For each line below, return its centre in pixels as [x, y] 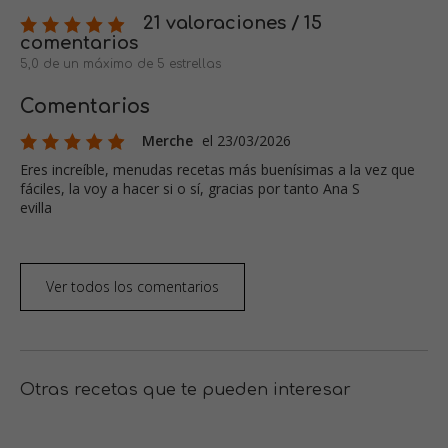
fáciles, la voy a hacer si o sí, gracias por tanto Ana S [190, 189]
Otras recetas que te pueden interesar [185, 390]
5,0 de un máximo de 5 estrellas [120, 64]
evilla [36, 208]
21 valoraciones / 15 [230, 23]
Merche [169, 141]
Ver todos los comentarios [132, 287]
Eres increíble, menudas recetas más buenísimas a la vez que [217, 170]
